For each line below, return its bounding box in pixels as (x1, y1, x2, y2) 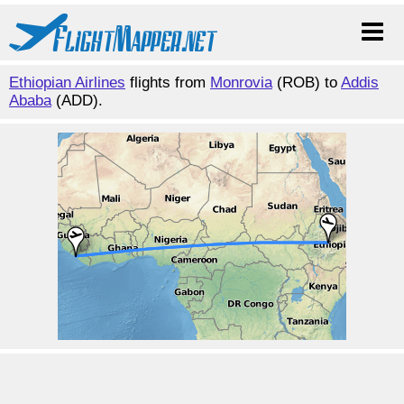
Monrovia (210, 74, 272, 91)
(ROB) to (272, 74, 341, 91)
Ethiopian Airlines (9, 74, 125, 91)
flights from (125, 74, 210, 91)
